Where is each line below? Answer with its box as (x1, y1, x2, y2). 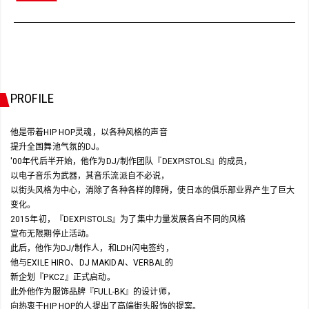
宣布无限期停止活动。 (10, 228, 94, 239)
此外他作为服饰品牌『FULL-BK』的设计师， (10, 286, 175, 297)
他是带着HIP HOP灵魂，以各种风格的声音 (10, 127, 168, 137)
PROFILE (10, 90, 54, 106)
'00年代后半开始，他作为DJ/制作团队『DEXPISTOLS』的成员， (10, 156, 252, 166)
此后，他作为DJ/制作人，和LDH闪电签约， (10, 243, 174, 253)
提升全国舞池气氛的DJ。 (10, 141, 105, 152)
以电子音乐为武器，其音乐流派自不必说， (10, 170, 170, 181)
